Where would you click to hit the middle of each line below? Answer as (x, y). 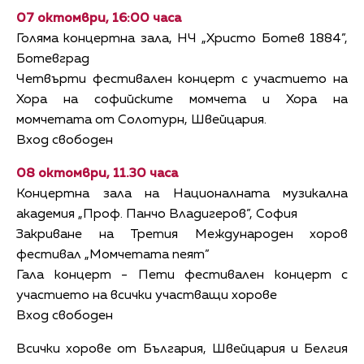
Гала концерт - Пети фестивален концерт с (182, 276)
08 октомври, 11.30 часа (97, 174)
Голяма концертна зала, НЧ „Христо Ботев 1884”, (182, 39)
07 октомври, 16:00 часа (99, 19)
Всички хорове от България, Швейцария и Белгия (182, 350)
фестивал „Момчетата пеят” (113, 256)
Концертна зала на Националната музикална (182, 195)
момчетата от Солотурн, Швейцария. (141, 121)
